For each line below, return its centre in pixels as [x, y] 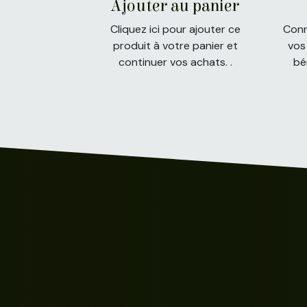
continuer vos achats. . [175, 62]
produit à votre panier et [175, 46]
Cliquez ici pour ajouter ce [175, 29]
